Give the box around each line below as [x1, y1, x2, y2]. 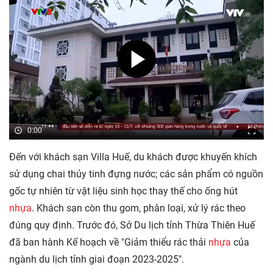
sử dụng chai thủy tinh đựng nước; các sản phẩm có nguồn [9, 168, 263, 180]
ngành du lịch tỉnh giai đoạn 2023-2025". [9, 253, 184, 266]
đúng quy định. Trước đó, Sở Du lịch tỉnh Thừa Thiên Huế [9, 219, 255, 232]
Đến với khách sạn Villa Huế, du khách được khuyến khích [9, 151, 257, 163]
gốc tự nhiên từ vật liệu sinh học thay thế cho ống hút [9, 185, 238, 197]
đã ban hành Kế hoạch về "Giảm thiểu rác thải [9, 236, 208, 249]
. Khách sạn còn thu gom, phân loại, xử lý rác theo [32, 202, 246, 214]
